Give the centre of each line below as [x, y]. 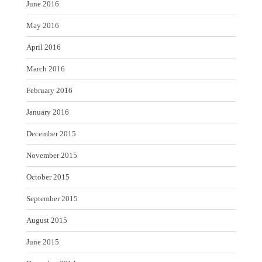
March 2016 [46, 68]
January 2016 [48, 112]
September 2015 [52, 198]
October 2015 [48, 177]
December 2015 [51, 133]
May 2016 [43, 25]
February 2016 [49, 90]
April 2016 [44, 47]
